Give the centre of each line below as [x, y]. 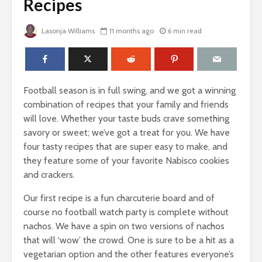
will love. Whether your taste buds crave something [126, 119]
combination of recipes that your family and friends [126, 105]
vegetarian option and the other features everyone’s [129, 254]
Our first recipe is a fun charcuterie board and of [119, 198]
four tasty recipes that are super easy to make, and [125, 147]
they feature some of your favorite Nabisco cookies [126, 161]
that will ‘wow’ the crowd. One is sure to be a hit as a [129, 240]
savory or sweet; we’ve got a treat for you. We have [127, 133]
